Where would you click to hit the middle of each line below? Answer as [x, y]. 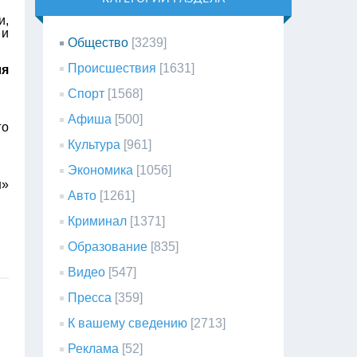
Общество [98, 43]
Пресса [90, 298]
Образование [108, 247]
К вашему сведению [128, 323]
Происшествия [112, 68]
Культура [94, 145]
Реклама [94, 349]
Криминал [98, 221]
